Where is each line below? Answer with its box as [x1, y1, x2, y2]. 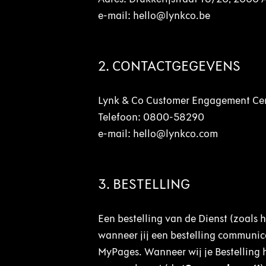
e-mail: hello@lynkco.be [97, 9, 210, 22]
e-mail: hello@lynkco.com [97, 127, 218, 140]
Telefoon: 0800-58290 [97, 110, 204, 123]
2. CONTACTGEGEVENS [97, 57, 240, 74]
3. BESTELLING [97, 175, 190, 192]
